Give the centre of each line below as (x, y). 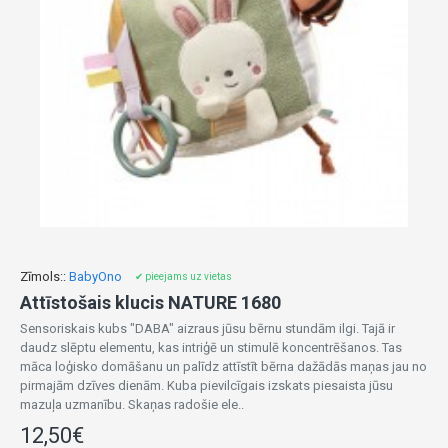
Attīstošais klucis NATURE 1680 (150, 302)
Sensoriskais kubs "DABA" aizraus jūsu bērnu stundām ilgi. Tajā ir (207, 328)
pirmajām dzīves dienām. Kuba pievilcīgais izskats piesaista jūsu (206, 385)
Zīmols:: (43, 276)
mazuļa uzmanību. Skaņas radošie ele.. (132, 404)
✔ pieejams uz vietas (183, 276)
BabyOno (95, 276)
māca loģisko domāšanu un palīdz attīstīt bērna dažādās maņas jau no (223, 366)
